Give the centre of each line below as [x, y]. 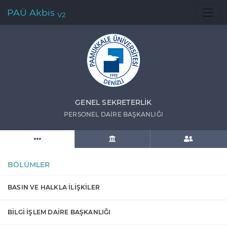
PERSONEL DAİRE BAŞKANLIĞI [113, 115]
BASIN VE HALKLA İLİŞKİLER [54, 187]
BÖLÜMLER [29, 165]
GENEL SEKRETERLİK [113, 103]
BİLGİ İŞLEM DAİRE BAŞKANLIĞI [59, 212]
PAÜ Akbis [32, 12]
